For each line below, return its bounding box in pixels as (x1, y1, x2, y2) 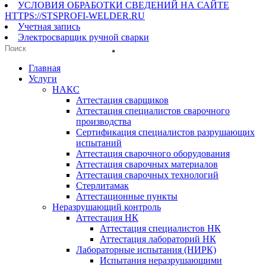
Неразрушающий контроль (52, 202, 161, 212)
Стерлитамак (76, 180, 129, 191)
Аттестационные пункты (76, 191, 178, 201)
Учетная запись (18, 21, 80, 31)
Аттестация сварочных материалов (76, 159, 218, 169)
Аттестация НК (76, 213, 138, 223)
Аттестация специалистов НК (100, 223, 221, 233)
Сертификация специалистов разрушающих (76, 127, 255, 137)
